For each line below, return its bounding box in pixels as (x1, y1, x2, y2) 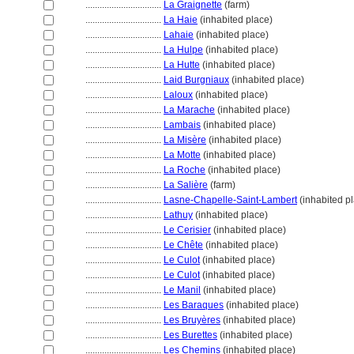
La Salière (164, 179, 208, 190)
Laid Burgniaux (164, 74, 229, 85)
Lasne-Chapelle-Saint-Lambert (164, 194, 297, 205)
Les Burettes (164, 330, 217, 341)
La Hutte (164, 59, 200, 70)
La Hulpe (164, 44, 203, 55)
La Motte (164, 149, 201, 160)
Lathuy (164, 209, 193, 220)
